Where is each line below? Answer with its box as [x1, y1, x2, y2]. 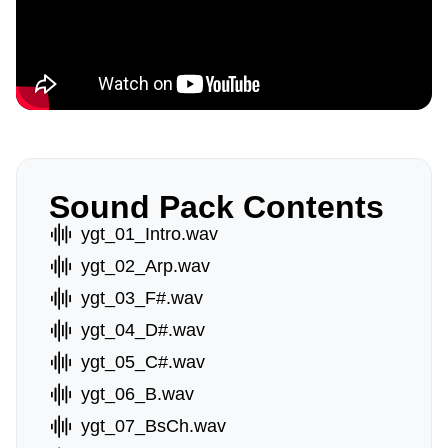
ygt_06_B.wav [81, 384, 194, 404]
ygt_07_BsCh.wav [81, 416, 226, 436]
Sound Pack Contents [49, 189, 384, 225]
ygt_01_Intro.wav [81, 224, 218, 244]
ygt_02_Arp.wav [81, 256, 210, 276]
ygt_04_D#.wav [81, 320, 205, 340]
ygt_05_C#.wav [81, 352, 205, 372]
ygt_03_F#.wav [81, 288, 203, 308]
